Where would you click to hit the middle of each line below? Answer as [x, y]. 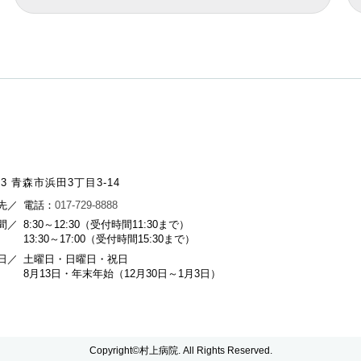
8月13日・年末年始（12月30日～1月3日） [122, 274]
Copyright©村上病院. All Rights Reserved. [180, 350]
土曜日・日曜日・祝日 [75, 259]
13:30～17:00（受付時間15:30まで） [109, 240]
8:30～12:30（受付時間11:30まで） [106, 225]
